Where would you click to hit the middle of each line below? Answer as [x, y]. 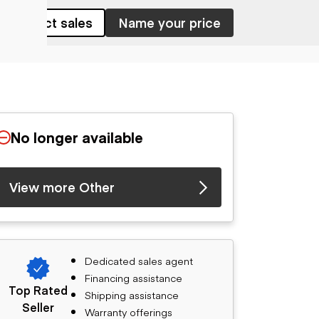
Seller [38, 307]
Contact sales [49, 22]
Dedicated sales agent [139, 261]
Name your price [169, 22]
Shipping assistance [132, 295]
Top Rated [38, 290]
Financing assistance [134, 278]
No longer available [77, 137]
